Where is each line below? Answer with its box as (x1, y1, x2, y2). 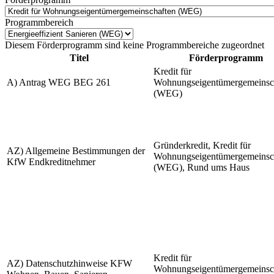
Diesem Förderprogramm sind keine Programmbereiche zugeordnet (5, 40, 264, 51)
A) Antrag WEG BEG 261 (7, 77, 111, 88)
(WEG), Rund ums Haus (154, 162, 250, 173)
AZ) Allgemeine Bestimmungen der (7, 146, 145, 157)
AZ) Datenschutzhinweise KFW (7, 258, 132, 269)
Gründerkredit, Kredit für (154, 140, 251, 151)
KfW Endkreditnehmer (7, 157, 95, 168)
